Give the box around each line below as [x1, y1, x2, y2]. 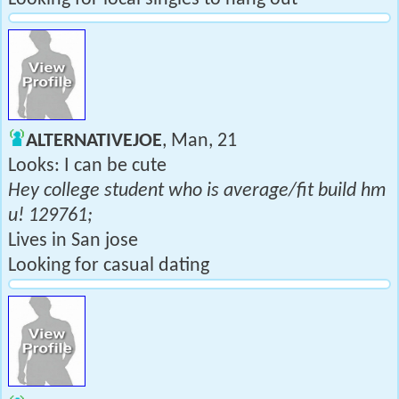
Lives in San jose [8, 231, 138, 251]
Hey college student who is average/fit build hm [8, 181, 386, 201]
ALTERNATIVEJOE [26, 131, 162, 151]
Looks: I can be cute [8, 156, 167, 176]
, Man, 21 [162, 131, 237, 151]
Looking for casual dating [8, 256, 209, 276]
